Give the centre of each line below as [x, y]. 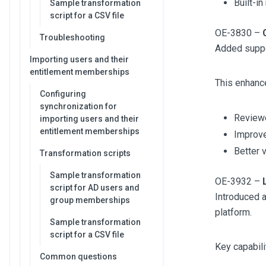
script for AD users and [95, 188]
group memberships [90, 200]
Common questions [78, 256]
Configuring [63, 94]
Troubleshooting [72, 37]
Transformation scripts [85, 153]
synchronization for [78, 106]
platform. [233, 212]
